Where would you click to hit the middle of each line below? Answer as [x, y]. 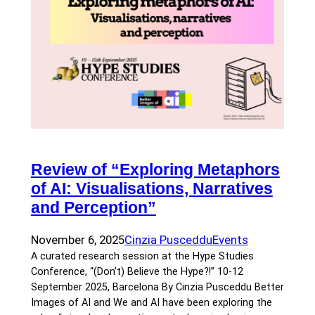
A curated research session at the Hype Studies [142, 256]
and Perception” [93, 207]
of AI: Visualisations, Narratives [152, 188]
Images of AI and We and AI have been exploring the [151, 302]
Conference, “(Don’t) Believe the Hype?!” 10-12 [137, 271]
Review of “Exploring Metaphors [155, 169]
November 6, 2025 [77, 239]
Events [230, 239]
